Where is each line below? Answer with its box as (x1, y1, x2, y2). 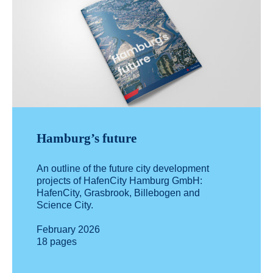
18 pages (37, 236, 77, 247)
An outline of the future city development (37, 163, 209, 174)
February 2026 (37, 224, 100, 235)
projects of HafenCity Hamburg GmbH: (37, 175, 202, 186)
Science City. (37, 200, 96, 211)
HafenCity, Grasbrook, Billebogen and (37, 188, 200, 199)
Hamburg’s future (37, 131, 136, 146)
